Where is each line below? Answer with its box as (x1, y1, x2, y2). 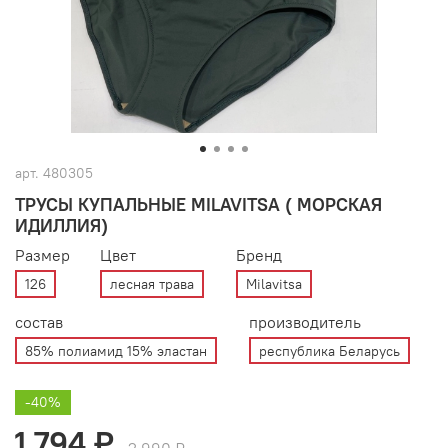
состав (15, 311, 63, 332)
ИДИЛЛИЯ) (15, 214, 108, 238)
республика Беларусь (259, 341, 400, 360)
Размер (15, 245, 70, 266)
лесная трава (110, 274, 194, 293)
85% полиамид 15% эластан (25, 341, 207, 360)
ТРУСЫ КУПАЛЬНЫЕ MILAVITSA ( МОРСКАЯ (15, 193, 382, 217)
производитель (249, 311, 361, 332)
